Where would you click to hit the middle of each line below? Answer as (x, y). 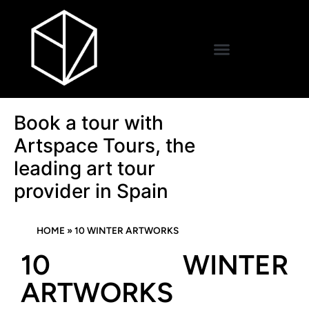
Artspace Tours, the (104, 146)
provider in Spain (91, 191)
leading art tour (84, 168)
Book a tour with (89, 123)
